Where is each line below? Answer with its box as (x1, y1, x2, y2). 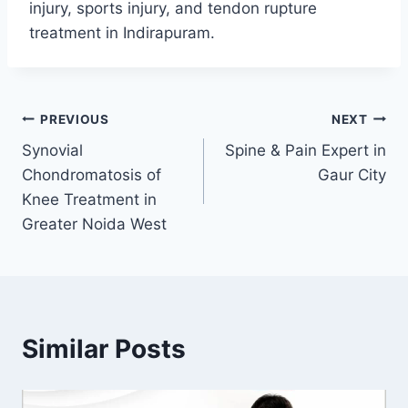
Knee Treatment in (22, 190, 157, 209)
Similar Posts (22, 333, 186, 365)
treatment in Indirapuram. (29, 24, 215, 43)
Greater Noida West (22, 215, 167, 234)
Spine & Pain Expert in (225, 141, 386, 160)
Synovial (22, 141, 83, 160)
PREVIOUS (40, 111, 109, 127)
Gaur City (318, 166, 386, 185)
